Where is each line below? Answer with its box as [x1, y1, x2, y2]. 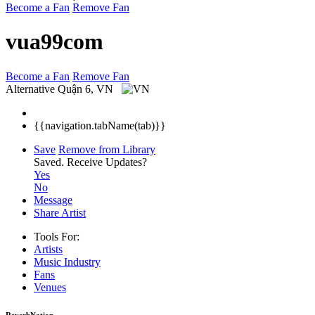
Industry [64, 255, 101, 268]
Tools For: [34, 230, 79, 243]
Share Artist [34, 206, 86, 219]
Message [34, 193, 72, 206]
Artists [34, 243, 63, 255]
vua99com [6, 29, 103, 55]
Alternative [6, 82, 55, 95]
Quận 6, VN [58, 82, 116, 95]
